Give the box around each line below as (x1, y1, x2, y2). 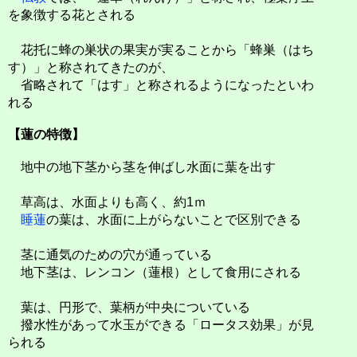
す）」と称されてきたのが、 (8, 61, 174, 74)
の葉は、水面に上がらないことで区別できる (46, 212, 301, 226)
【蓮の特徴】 (8, 127, 84, 142)
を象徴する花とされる (8, 8, 135, 22)
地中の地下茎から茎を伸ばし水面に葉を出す (8, 159, 276, 174)
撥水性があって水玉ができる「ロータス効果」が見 (8, 317, 314, 331)
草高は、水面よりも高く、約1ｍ (8, 194, 206, 209)
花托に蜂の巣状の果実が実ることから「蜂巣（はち (8, 43, 314, 57)
